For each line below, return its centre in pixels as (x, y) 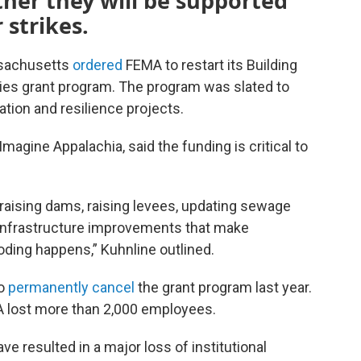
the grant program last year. (223, 287)
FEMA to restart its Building (210, 65)
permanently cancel (71, 287)
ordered (98, 65)
